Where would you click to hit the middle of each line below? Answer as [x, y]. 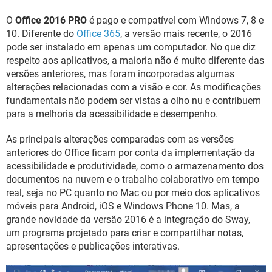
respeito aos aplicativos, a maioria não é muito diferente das [135, 60]
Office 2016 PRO [51, 20]
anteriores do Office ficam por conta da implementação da [131, 153]
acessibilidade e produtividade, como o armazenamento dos [135, 166]
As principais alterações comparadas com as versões [120, 139]
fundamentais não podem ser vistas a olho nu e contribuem [134, 100]
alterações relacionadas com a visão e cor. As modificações [134, 87]
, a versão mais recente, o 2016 [186, 34]
